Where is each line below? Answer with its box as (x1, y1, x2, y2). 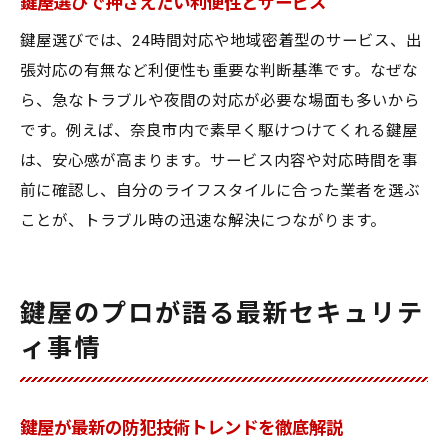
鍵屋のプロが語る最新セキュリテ (20, 299, 425, 328)
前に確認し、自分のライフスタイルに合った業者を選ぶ (20, 182, 420, 200)
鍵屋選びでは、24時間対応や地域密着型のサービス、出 (20, 32, 422, 50)
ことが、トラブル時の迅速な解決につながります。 (20, 212, 386, 230)
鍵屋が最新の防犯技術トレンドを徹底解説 (20, 418, 343, 438)
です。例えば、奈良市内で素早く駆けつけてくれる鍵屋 (20, 122, 418, 140)
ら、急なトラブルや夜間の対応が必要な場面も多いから (20, 92, 420, 110)
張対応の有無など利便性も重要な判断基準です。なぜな (20, 62, 418, 80)
